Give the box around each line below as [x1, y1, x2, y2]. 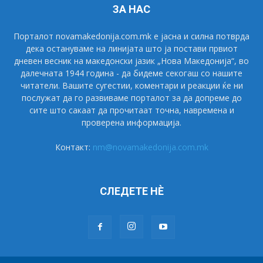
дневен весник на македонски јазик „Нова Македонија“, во [14, 55, 249, 66]
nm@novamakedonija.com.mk [92, 141, 208, 153]
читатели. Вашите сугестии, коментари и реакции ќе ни [20, 79, 243, 91]
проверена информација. [82, 116, 181, 128]
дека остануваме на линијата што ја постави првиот [25, 42, 238, 54]
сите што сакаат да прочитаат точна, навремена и [29, 104, 234, 116]
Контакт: [55, 141, 93, 153]
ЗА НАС [113, 2, 150, 15]
